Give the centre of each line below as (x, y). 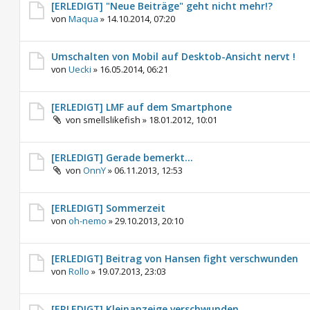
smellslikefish (112, 120)
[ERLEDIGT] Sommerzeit (108, 208)
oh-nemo (88, 221)
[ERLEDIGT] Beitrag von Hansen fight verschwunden (175, 258)
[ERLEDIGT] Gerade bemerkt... (122, 157)
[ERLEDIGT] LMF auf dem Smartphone (142, 107)
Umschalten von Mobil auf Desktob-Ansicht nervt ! (173, 56)
